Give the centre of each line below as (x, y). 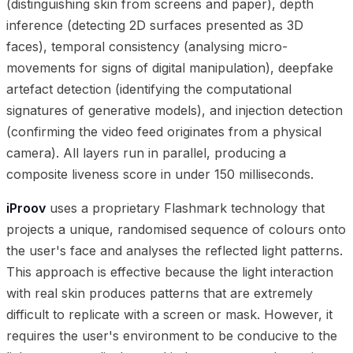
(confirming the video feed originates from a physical (164, 131)
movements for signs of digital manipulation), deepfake (170, 67)
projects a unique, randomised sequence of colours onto (176, 229)
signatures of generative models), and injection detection (175, 110)
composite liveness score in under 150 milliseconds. (160, 174)
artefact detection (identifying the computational (149, 89)
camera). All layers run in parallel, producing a (146, 152)
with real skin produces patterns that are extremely (160, 293)
